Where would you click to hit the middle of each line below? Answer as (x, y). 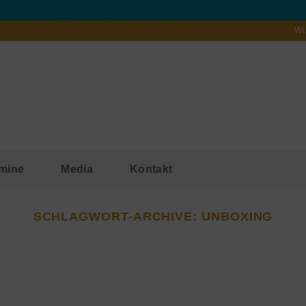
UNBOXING (237, 216)
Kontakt (151, 169)
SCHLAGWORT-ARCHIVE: (117, 216)
